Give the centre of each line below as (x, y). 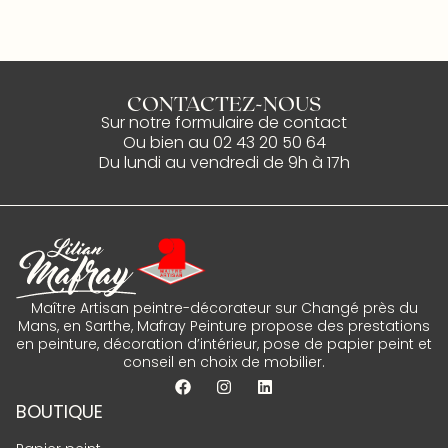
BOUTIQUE (59, 411)
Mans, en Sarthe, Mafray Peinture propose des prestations (224, 325)
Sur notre (138, 123)
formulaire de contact (261, 123)
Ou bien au (167, 143)
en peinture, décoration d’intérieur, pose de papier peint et (224, 343)
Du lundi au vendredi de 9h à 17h (224, 163)
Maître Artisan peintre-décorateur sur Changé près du (224, 307)
